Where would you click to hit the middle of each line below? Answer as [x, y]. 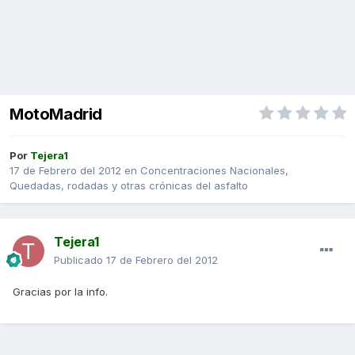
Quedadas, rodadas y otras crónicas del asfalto [129, 186]
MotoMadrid [56, 115]
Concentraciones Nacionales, [214, 171]
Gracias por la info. [60, 292]
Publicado [80, 260]
